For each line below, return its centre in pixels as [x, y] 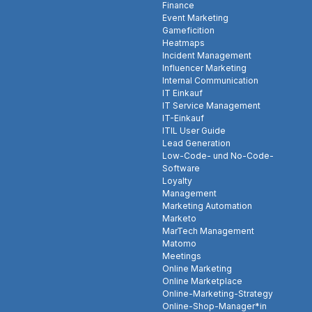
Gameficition [188, 31]
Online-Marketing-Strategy [218, 294]
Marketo [179, 219]
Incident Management [207, 56]
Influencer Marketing [204, 68]
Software [181, 169]
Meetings [182, 256]
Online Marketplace [202, 281]
